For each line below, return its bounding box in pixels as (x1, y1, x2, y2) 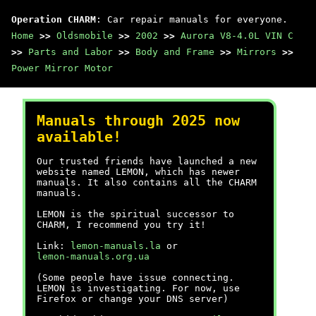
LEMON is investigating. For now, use (37, 283, 240, 293)
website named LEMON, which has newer (37, 166, 240, 177)
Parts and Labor (28, 47, 113, 57)
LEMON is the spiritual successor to (37, 209, 234, 219)
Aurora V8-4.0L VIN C (181, 30, 293, 41)
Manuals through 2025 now (37, 113, 240, 129)
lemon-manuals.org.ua (37, 251, 150, 262)
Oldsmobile (56, 30, 113, 41)
